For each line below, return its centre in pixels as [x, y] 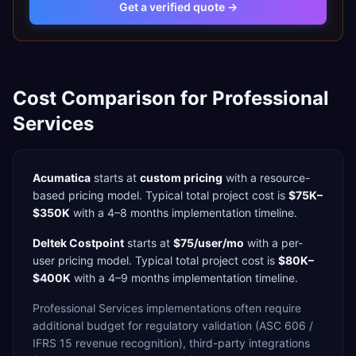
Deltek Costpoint [78, 243]
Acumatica [62, 178]
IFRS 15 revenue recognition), [111, 343]
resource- [285, 178]
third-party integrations [250, 343]
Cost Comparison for [112, 98]
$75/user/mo [209, 243]
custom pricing [181, 178]
